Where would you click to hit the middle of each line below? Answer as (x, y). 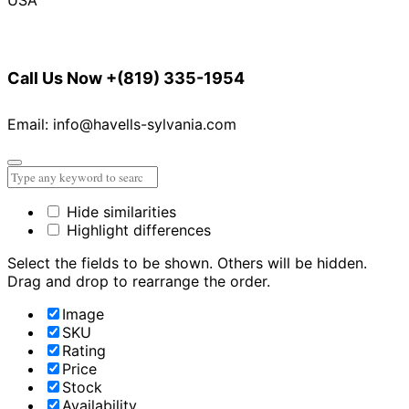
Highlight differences (136, 230)
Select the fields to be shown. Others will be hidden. (187, 262)
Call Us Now (57, 78)
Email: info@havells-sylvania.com (122, 124)
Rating (84, 350)
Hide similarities (119, 211)
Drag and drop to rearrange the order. (139, 281)
